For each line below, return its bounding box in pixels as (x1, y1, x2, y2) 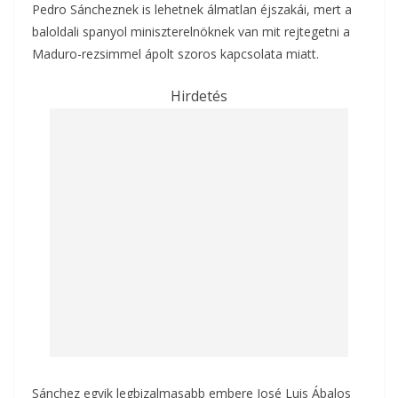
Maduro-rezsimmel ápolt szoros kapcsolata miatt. (32, 45, 319, 63)
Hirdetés (171, 86, 227, 107)
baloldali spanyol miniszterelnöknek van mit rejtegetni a (32, 23, 350, 41)
